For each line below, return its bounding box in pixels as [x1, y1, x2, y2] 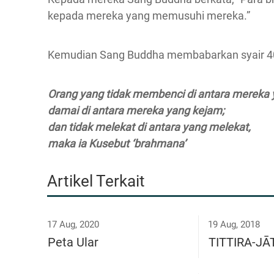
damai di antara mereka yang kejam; [48, 104, 224, 117]
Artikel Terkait [47, 172, 145, 190]
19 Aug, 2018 [207, 219, 260, 230]
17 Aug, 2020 [47, 219, 99, 230]
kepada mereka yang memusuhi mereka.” [48, 9, 250, 22]
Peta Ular [48, 235, 98, 250]
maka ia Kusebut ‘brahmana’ [48, 137, 186, 150]
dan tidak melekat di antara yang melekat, [48, 120, 251, 133]
